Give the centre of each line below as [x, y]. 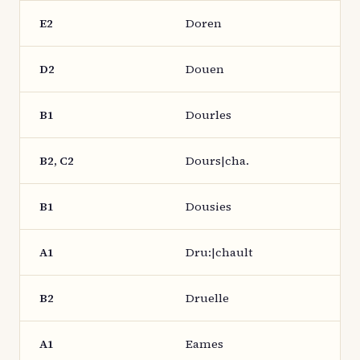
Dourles [209, 115]
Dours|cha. [217, 161]
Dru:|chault [219, 252]
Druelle [207, 298]
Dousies [209, 207]
